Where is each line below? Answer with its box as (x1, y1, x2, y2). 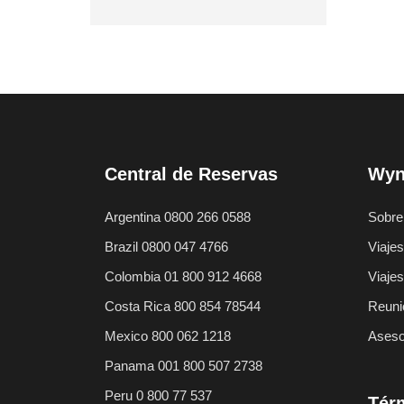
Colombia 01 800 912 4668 (105, 269, 262, 284)
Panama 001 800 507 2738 (105, 358, 262, 373)
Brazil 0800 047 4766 (105, 239, 228, 254)
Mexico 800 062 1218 (105, 328, 231, 344)
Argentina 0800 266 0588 (105, 209, 251, 225)
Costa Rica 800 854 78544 (105, 298, 261, 314)
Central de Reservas (105, 164, 278, 184)
